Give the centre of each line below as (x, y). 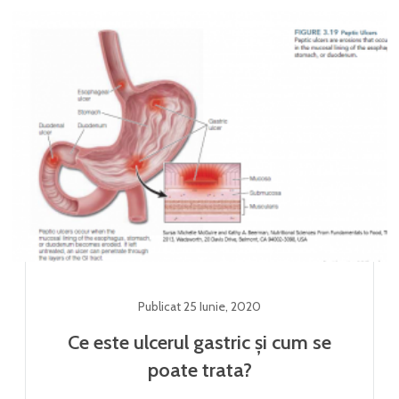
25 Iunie (204, 306)
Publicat (161, 306)
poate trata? (199, 370)
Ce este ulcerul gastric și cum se (199, 342)
